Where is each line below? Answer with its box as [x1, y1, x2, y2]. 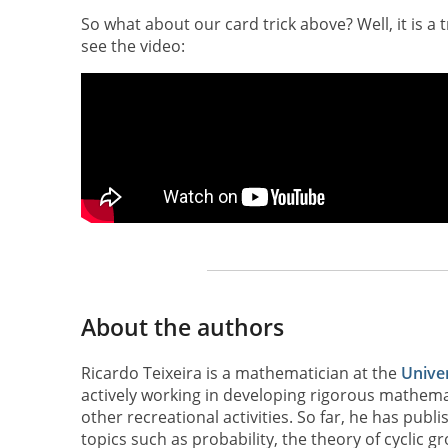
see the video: [80, 35, 185, 58]
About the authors [80, 312, 284, 344]
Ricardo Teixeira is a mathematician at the [80, 361, 401, 384]
